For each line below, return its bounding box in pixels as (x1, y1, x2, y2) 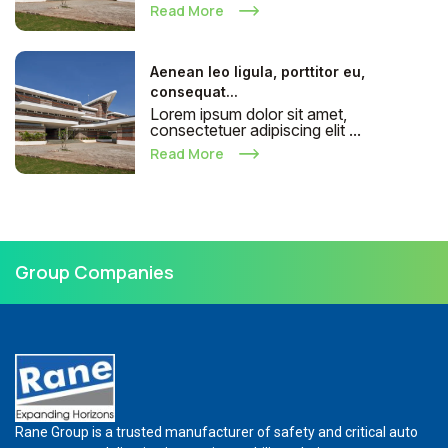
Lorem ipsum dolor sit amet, (150, 104, 347, 124)
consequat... (150, 83, 238, 100)
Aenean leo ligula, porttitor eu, (150, 63, 365, 80)
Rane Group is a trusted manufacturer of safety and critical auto (15, 423, 418, 440)
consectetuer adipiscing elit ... (150, 120, 361, 140)
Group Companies (15, 260, 174, 284)
